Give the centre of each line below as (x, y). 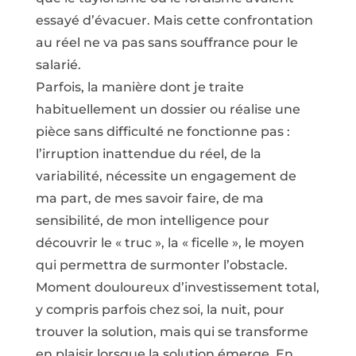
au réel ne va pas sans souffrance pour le (166, 43)
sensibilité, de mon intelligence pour (152, 221)
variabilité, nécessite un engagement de (166, 176)
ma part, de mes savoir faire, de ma (149, 198)
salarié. (58, 65)
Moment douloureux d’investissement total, (177, 287)
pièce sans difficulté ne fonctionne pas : (163, 132)
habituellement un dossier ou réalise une (168, 109)
